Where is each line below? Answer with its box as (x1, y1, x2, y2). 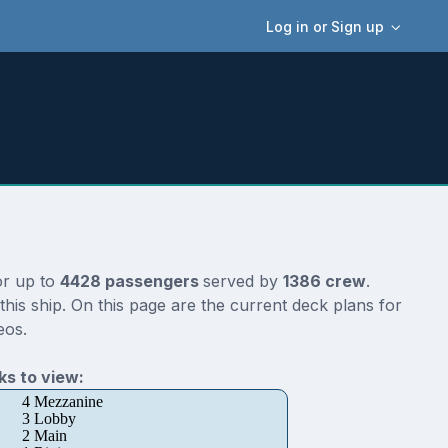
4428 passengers (59, 271, 203, 292)
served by (202, 271, 283, 292)
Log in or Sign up (266, 17, 385, 35)
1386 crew (282, 271, 366, 292)
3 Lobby (21, 410, 76, 428)
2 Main (21, 427, 67, 445)
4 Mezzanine (21, 393, 103, 411)
